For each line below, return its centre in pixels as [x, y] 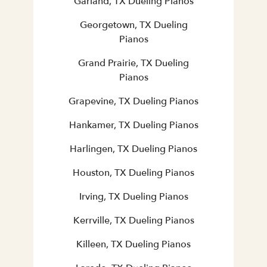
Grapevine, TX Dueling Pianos [133, 102]
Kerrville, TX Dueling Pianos [133, 221]
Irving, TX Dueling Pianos [133, 197]
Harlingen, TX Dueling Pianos [133, 149]
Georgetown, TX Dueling [133, 25]
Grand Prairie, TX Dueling [133, 63]
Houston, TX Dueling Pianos [133, 173]
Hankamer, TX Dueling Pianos [133, 125]
